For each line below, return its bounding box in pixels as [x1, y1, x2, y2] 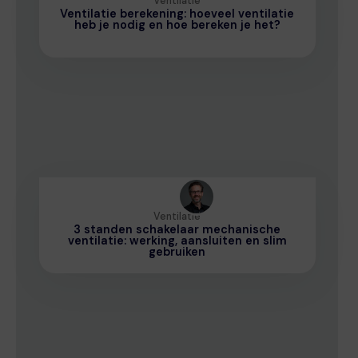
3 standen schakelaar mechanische [74, 221, 281, 237]
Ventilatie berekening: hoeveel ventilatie [60, 6, 295, 21]
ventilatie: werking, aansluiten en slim [67, 233, 287, 248]
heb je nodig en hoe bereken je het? [74, 17, 280, 32]
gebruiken [149, 244, 206, 259]
